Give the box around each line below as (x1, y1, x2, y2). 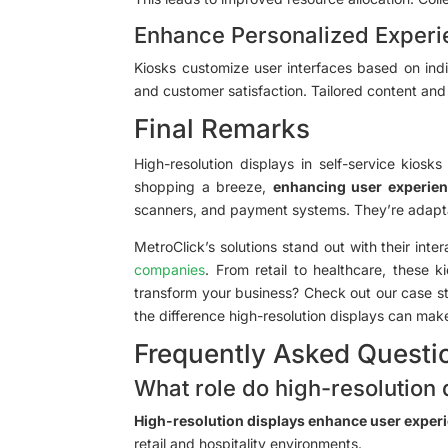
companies (134, 260, 206, 278)
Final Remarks (134, 112, 311, 144)
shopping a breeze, (134, 177, 273, 195)
